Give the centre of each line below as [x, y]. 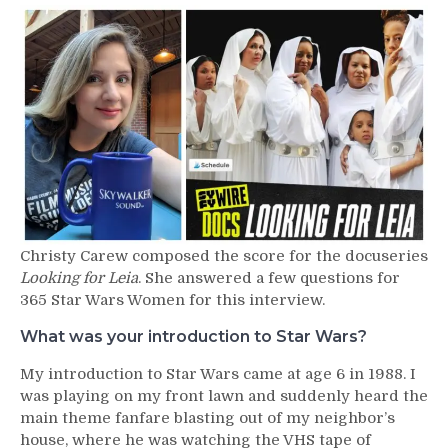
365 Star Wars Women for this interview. [172, 299]
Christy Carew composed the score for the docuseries [224, 255]
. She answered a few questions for [269, 277]
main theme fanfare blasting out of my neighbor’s [207, 417]
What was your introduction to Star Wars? [193, 336]
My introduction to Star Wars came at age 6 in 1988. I [218, 373]
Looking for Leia [79, 277]
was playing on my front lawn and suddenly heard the [224, 395]
